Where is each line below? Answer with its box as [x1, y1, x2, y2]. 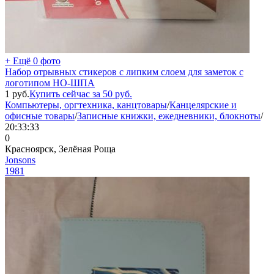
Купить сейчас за [29, 88, 103, 99]
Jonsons [5, 154, 35, 165]
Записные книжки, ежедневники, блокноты [77, 110, 261, 121]
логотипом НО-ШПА [5, 77, 95, 88]
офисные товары [5, 110, 75, 121]
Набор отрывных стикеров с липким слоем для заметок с [5, 66, 243, 77]
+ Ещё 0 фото [5, 55, 61, 66]
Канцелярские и [169, 99, 237, 110]
